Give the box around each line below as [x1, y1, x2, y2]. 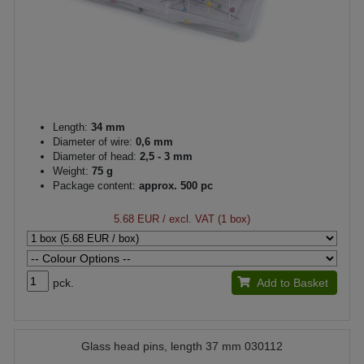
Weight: [53, 164, 89, 177]
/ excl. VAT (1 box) [159, 212, 250, 225]
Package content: [53, 179, 136, 192]
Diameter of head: [53, 149, 136, 162]
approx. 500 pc [136, 179, 213, 192]
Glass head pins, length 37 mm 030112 [81, 339, 283, 353]
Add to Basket [256, 275, 328, 289]
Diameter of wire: [53, 135, 132, 148]
